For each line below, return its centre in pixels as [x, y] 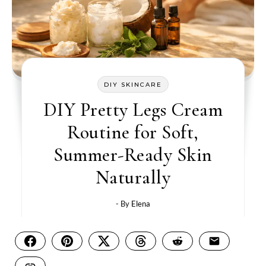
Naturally [133, 177]
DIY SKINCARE [133, 84]
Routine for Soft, [133, 132]
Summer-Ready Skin [133, 154]
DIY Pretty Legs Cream [133, 109]
